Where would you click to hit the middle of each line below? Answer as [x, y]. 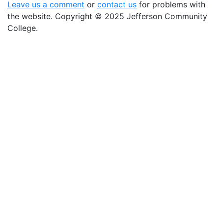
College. [23, 28]
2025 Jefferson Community [155, 16]
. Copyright [73, 16]
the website [29, 16]
